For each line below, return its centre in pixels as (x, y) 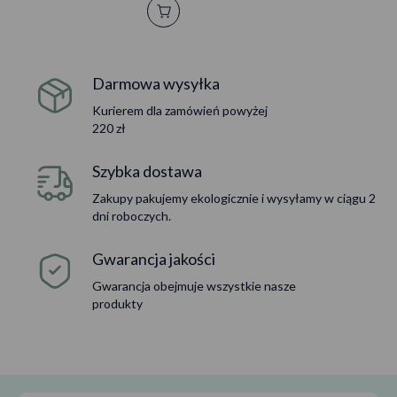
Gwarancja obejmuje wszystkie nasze (194, 285)
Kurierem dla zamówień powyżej (180, 110)
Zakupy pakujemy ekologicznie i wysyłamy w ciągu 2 (234, 198)
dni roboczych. (132, 215)
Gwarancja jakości (154, 258)
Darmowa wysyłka (156, 83)
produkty (117, 303)
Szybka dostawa (147, 171)
